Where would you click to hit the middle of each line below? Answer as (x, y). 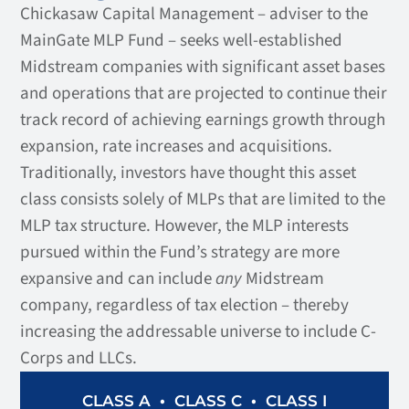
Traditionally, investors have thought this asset (188, 173)
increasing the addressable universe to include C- (198, 332)
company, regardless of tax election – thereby (184, 305)
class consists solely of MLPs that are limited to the (203, 199)
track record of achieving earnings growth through (203, 120)
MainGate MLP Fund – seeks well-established (181, 41)
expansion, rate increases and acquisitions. (176, 147)
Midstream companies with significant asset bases (203, 67)
